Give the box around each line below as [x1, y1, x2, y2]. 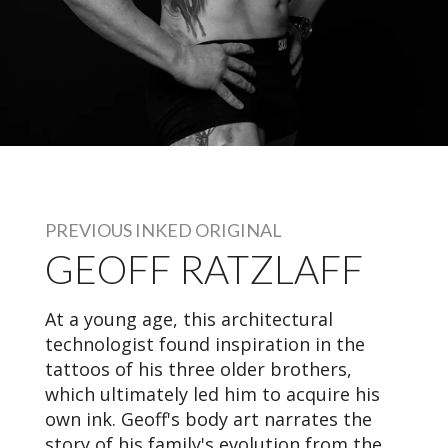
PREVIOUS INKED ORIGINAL [45, 218, 282, 241]
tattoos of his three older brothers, [45, 356, 352, 381]
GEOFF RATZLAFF [45, 245, 363, 292]
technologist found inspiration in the [45, 331, 365, 356]
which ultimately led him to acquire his [45, 381, 380, 406]
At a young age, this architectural [45, 306, 333, 331]
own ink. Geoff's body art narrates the [45, 406, 372, 431]
